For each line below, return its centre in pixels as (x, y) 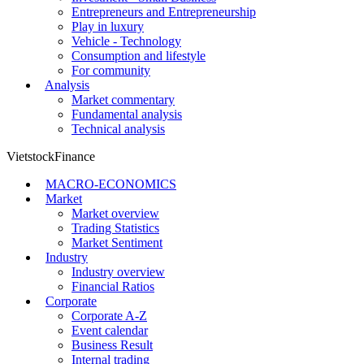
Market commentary (123, 99)
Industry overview (118, 271)
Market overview (115, 213)
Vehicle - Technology (126, 41)
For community (111, 70)
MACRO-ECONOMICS (111, 184)
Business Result (112, 344)
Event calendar (110, 330)
